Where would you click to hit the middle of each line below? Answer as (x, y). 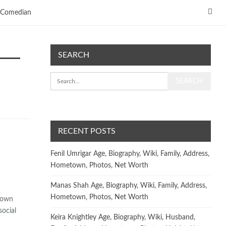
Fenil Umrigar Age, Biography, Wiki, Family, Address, (130, 154)
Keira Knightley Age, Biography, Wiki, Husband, (123, 217)
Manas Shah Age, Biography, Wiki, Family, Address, (129, 185)
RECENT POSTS (87, 131)
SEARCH (74, 55)
